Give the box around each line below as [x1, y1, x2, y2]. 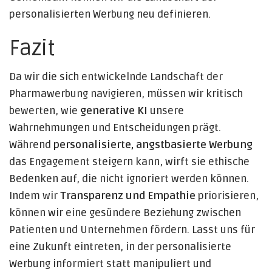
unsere [148, 104, 184, 118]
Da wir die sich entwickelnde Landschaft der [9, 70, 223, 84]
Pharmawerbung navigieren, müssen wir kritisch [9, 87, 243, 101]
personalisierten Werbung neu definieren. [9, 8, 211, 21]
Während [9, 138, 53, 152]
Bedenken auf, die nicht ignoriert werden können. [9, 172, 249, 186]
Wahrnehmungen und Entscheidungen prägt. [9, 121, 221, 135]
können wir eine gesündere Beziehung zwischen [9, 206, 241, 220]
